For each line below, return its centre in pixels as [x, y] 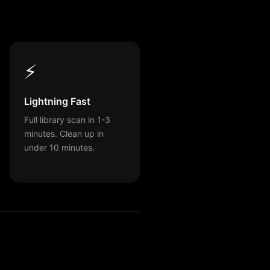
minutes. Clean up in [64, 133]
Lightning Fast [57, 101]
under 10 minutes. [59, 147]
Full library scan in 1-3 [67, 119]
